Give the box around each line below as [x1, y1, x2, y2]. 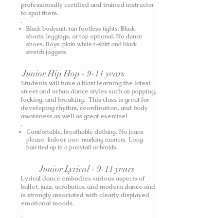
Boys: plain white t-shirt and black [46, 40, 137, 48]
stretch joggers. [26, 48, 69, 56]
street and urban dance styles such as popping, [21, 87, 156, 95]
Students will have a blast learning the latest [21, 79, 150, 87]
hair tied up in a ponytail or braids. [26, 144, 118, 151]
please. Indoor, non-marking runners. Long [26, 136, 143, 144]
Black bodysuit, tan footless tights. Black [26, 25, 135, 33]
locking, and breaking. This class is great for [21, 95, 149, 104]
